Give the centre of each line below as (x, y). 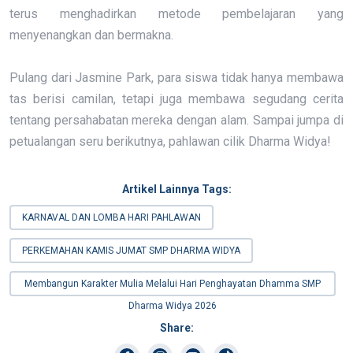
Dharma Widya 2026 (173, 306)
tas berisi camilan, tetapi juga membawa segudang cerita (176, 99)
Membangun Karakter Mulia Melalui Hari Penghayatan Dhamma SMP (173, 284)
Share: (176, 328)
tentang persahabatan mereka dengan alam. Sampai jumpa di (176, 120)
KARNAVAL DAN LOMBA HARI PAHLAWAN (111, 217)
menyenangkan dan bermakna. (91, 35)
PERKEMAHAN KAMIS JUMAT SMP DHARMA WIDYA (131, 251)
